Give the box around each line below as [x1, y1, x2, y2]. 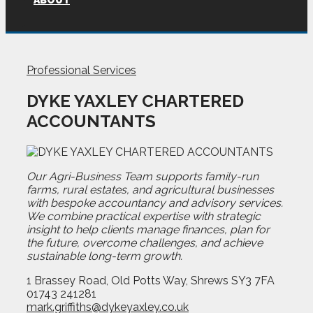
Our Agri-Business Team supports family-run [27, 169, 259, 183]
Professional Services [27, 64, 136, 77]
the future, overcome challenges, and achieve [27, 235, 263, 249]
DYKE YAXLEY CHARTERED [27, 90, 244, 111]
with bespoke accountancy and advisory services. [27, 196, 283, 210]
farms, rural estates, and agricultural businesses [27, 182, 274, 196]
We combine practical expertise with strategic [27, 209, 261, 223]
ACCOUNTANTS [27, 110, 156, 131]
